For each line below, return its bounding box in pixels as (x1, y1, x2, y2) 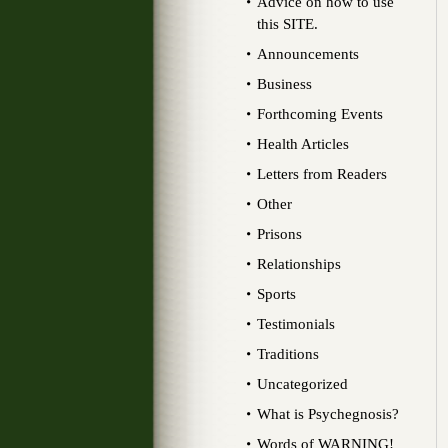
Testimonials (257, 316, 335, 332)
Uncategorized (257, 376, 348, 392)
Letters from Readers (257, 166, 387, 182)
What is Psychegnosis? (257, 406, 399, 422)
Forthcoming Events (257, 106, 383, 122)
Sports (257, 286, 296, 302)
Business (257, 76, 312, 92)
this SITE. (257, 16, 318, 32)
